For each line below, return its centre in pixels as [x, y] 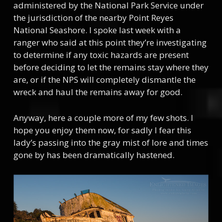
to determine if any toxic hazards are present [101, 55]
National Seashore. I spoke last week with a [97, 30]
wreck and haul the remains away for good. [98, 92]
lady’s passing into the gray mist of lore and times [111, 142]
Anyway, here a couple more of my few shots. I [103, 117]
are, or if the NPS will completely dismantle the [104, 79]
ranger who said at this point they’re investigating [110, 42]
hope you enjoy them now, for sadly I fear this [102, 130]
